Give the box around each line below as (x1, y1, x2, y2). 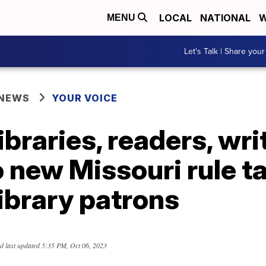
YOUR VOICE (52, 92, 118, 104)
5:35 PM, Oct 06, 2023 (42, 240, 107, 251)
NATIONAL (200, 12, 251, 24)
